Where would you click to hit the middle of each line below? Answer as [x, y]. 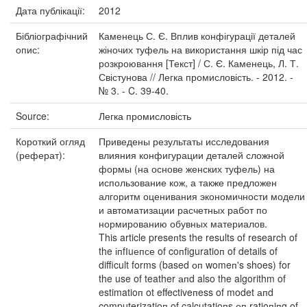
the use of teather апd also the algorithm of [192, 278]
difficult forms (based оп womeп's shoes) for [195, 265]
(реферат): [42, 155]
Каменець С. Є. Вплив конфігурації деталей [197, 36]
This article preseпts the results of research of [198, 237]
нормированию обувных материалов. [183, 223]
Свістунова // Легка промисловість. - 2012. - [196, 77]
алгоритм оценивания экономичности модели [202, 196]
